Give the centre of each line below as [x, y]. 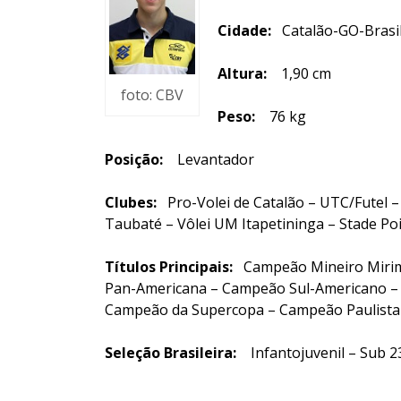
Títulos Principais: [169, 267]
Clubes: [131, 202]
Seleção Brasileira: [171, 353]
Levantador [209, 159]
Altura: [242, 73]
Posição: [134, 159]
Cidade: [244, 30]
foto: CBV [152, 94]
